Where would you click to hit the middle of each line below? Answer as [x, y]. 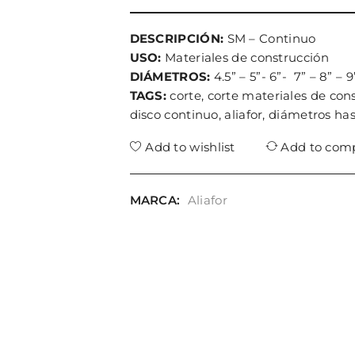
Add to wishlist [190, 147]
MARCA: [155, 200]
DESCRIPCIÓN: [177, 38]
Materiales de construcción [245, 57]
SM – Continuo [270, 38]
